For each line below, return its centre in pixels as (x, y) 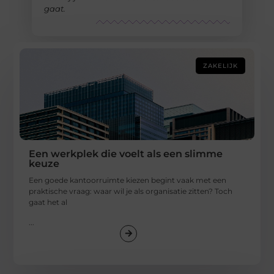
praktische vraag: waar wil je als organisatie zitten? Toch (131, 191)
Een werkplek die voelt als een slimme (126, 154)
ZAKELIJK (220, 66)
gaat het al (48, 202)
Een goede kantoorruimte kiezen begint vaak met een (128, 180)
